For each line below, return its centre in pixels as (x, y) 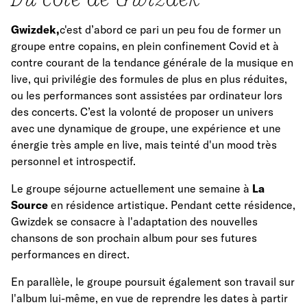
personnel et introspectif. (73, 161)
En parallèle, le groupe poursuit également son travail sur (153, 282)
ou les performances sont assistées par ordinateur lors (147, 96)
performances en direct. (70, 255)
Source (29, 205)
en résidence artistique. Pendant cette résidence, (172, 205)
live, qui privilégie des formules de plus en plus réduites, (149, 79)
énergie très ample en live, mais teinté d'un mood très (144, 145)
